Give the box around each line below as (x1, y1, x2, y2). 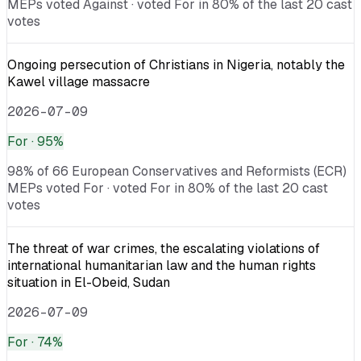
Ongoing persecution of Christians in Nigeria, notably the (7, 56, 345, 73)
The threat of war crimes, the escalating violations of (7, 239, 320, 257)
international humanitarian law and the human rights (7, 256, 316, 274)
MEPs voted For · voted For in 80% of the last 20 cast (7, 179, 328, 197)
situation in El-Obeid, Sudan (7, 273, 170, 291)
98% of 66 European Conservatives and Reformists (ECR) (7, 162, 346, 180)
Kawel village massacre (7, 73, 150, 90)
